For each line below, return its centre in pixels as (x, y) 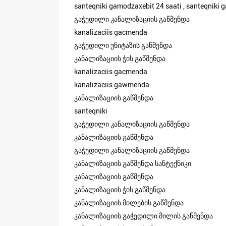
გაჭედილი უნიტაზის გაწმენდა (123, 45)
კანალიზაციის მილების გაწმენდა (129, 202)
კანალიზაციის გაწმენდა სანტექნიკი (133, 163)
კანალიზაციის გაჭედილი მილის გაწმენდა (144, 215)
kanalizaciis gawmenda (112, 84)
